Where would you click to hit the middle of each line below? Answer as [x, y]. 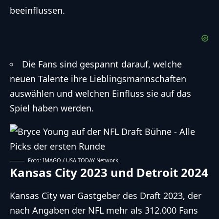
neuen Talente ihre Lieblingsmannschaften [98, 79]
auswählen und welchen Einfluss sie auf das [100, 94]
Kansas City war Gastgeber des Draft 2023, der [106, 195]
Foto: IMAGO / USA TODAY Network [73, 160]
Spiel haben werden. [52, 108]
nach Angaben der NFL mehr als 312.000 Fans [104, 210]
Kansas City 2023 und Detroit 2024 [109, 173]
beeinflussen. [37, 11]
